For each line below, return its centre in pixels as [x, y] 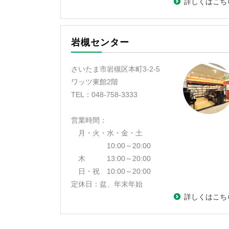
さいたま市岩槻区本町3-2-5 [116, 69]
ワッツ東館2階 [95, 82]
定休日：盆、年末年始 [107, 184]
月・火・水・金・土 [107, 133]
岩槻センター [100, 42]
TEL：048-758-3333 [104, 95]
